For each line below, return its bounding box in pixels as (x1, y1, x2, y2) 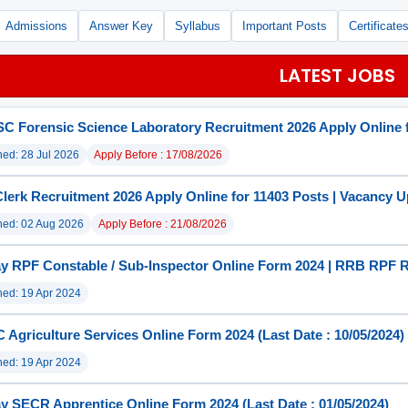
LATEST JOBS (279, 63, 395, 88)
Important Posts (242, 19, 327, 33)
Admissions (5, 19, 67, 33)
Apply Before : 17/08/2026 (94, 148, 222, 161)
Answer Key (89, 19, 153, 33)
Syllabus (175, 19, 220, 33)
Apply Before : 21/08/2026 (98, 218, 227, 230)
